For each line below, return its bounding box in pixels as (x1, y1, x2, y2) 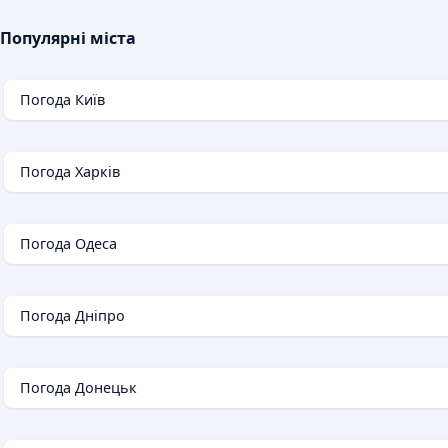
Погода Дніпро (20, 306, 125, 326)
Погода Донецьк (20, 378, 137, 398)
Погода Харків (20, 162, 120, 182)
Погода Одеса (20, 234, 117, 254)
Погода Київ (20, 90, 105, 110)
